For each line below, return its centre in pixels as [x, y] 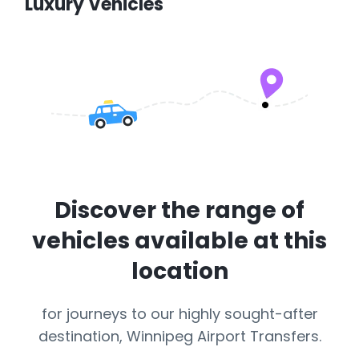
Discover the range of [179, 210]
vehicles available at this [179, 241]
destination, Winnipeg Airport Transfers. [179, 336]
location [179, 271]
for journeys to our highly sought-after [179, 314]
